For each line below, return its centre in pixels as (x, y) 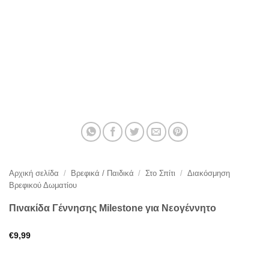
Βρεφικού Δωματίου (43, 185)
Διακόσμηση (208, 173)
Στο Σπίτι (161, 173)
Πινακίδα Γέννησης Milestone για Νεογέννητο (113, 208)
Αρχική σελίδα (34, 173)
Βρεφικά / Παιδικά (102, 173)
